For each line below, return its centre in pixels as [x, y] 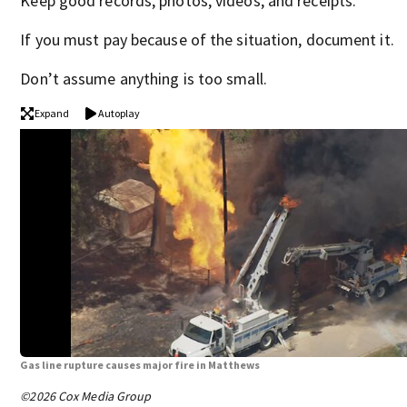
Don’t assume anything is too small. [144, 78]
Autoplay [119, 113]
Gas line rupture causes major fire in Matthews [140, 365]
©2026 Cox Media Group [86, 397]
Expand [52, 113]
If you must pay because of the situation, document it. [207, 39]
